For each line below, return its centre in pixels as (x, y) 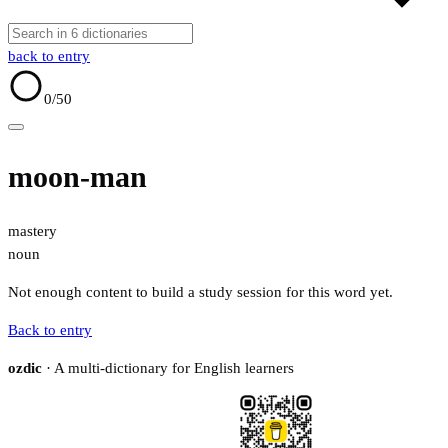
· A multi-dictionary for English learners (168, 368)
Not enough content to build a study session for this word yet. (200, 292)
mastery (32, 231)
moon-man (77, 177)
